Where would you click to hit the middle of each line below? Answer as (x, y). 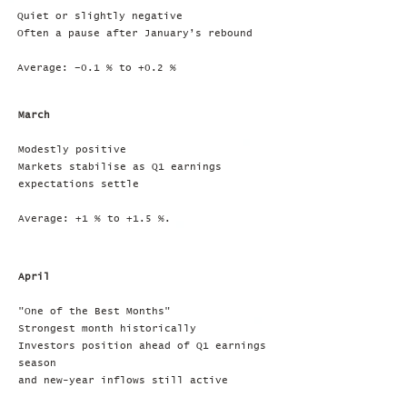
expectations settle (79, 184)
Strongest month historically (107, 328)
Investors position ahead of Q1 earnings (142, 346)
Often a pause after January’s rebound (135, 33)
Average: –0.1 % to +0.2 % (97, 68)
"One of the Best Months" (94, 311)
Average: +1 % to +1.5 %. (94, 218)
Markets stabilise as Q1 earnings (120, 167)
